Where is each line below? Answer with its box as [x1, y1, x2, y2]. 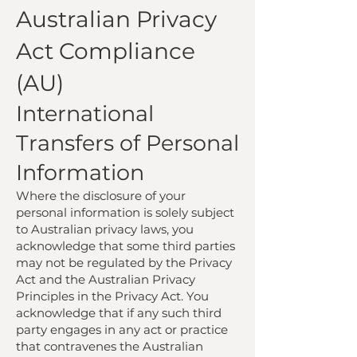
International [16, 100, 154, 127]
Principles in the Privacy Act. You [16, 288, 209, 304]
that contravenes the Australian [16, 339, 203, 354]
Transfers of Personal [16, 130, 239, 156]
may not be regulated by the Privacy [16, 255, 232, 270]
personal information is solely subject [16, 205, 234, 220]
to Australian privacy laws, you [16, 222, 194, 237]
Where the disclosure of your [16, 188, 186, 203]
